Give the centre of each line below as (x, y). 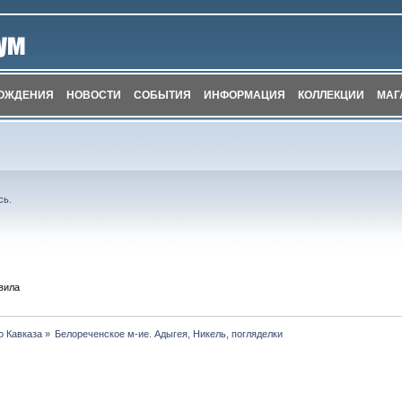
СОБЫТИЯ (163, 95)
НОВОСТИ (94, 95)
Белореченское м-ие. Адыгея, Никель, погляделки (169, 333)
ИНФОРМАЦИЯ (245, 95)
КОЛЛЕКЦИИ (332, 95)
